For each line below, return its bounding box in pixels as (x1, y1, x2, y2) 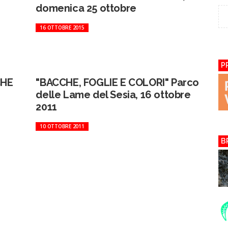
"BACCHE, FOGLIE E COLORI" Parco (36, 76, 199, 89)
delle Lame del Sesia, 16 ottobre (36, 89, 191, 101)
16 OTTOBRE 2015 (40, 24, 84, 31)
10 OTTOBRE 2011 (40, 123, 84, 130)
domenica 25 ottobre (36, 2, 136, 14)
